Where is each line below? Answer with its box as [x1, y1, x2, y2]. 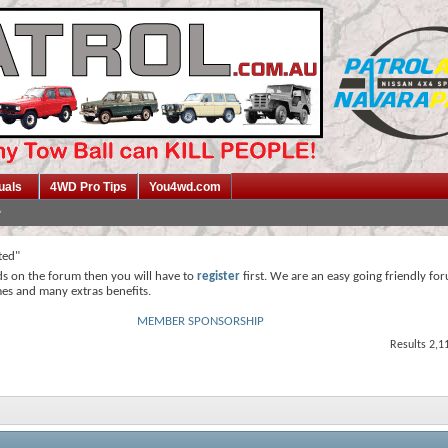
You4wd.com [149, 180, 221, 194]
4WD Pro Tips [50, 180, 127, 194]
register [197, 270, 240, 283]
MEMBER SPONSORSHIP [137, 315, 264, 328]
